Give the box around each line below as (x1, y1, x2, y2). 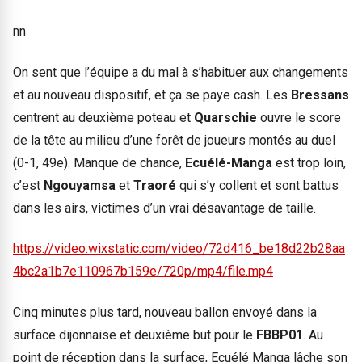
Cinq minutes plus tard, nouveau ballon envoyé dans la (13, 304, 317, 320)
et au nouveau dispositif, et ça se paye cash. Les (13, 86, 291, 103)
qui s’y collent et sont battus (179, 177, 339, 193)
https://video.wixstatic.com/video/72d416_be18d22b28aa (13, 241, 345, 257)
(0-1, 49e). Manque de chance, (13, 154, 185, 170)
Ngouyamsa (44, 177, 119, 193)
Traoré (133, 177, 179, 193)
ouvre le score (260, 109, 341, 125)
